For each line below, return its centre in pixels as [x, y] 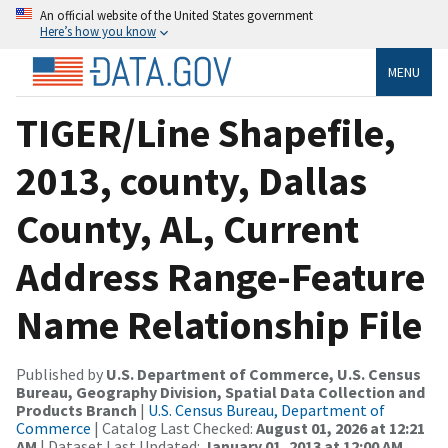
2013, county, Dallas [191, 180]
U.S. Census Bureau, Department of [266, 409]
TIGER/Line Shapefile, [206, 132]
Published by [61, 373]
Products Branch [76, 409]
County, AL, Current [187, 228]
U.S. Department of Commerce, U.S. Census [263, 373]
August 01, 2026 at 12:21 [340, 427]
